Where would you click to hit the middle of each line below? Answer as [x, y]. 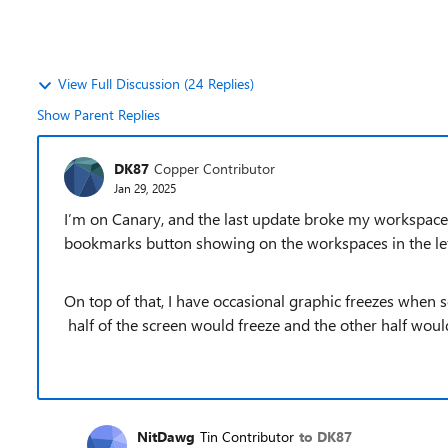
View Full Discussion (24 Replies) [156, 83]
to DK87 [325, 436]
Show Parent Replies [98, 114]
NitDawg [166, 436]
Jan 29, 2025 [145, 187]
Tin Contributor [247, 436]
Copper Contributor [214, 168]
